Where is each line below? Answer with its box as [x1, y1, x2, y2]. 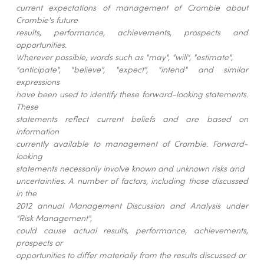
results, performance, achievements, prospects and [15, 26, 249, 38]
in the [15, 187, 37, 199]
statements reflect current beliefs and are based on [15, 113, 249, 125]
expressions [15, 75, 60, 88]
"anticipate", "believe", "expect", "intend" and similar [15, 63, 249, 75]
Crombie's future [15, 14, 78, 26]
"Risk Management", [15, 212, 92, 224]
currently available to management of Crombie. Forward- [15, 137, 249, 150]
